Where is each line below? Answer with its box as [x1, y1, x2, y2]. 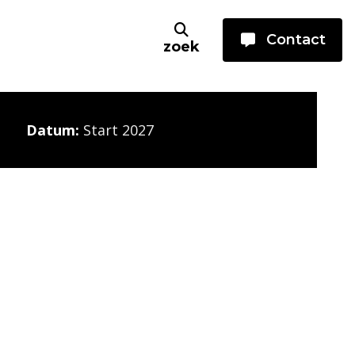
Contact [266, 30, 326, 48]
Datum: [25, 120, 79, 139]
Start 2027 [82, 120, 154, 139]
